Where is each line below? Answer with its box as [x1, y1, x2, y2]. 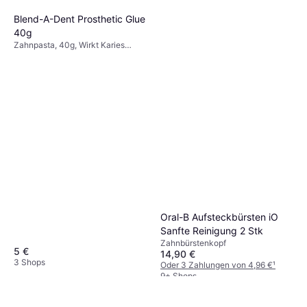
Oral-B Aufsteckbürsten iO [160, 210, 278, 223]
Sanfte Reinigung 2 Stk [160, 224, 263, 236]
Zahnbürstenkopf [160, 237, 226, 248]
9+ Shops [160, 270, 197, 281]
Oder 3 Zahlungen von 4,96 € [160, 259, 273, 270]
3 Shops [14, 256, 45, 267]
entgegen [14, 50, 50, 61]
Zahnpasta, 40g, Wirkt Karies [14, 39, 125, 50]
